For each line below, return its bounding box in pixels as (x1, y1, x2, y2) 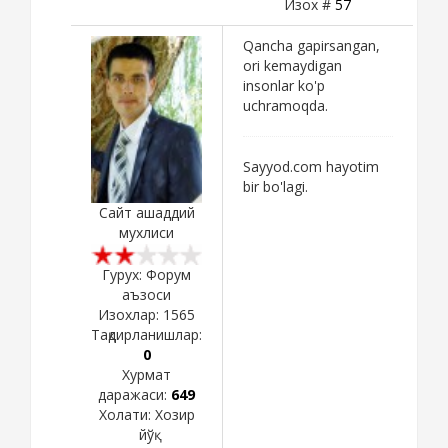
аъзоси (122, 284, 171, 304)
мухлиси (119, 223, 174, 243)
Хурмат (122, 364, 171, 384)
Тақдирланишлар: (91, 324, 202, 344)
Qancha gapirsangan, (243, 35, 380, 55)
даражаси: (98, 384, 171, 404)
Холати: (98, 404, 155, 424)
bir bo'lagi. (243, 176, 308, 196)
